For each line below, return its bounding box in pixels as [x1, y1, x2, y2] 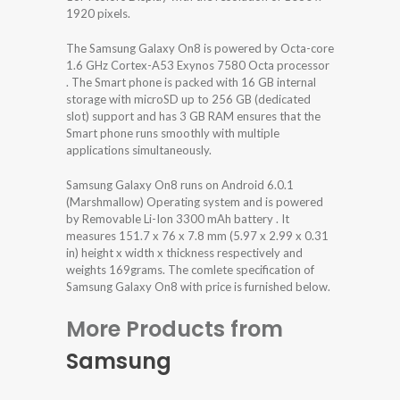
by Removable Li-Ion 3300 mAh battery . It [66, 212, 289, 227]
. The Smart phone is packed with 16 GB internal [66, 75, 316, 90]
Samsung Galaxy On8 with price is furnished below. [66, 279, 330, 295]
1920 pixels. [66, 6, 130, 21]
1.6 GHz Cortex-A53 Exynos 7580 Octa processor [66, 58, 329, 73]
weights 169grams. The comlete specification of [66, 262, 314, 278]
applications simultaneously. [66, 143, 212, 158]
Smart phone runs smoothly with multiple [66, 126, 279, 141]
